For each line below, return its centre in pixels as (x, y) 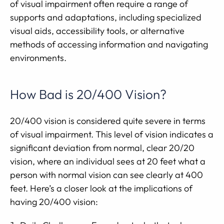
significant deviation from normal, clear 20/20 (102, 148)
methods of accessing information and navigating (109, 44)
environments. (38, 58)
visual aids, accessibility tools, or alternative (97, 31)
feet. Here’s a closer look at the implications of (101, 188)
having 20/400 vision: (54, 202)
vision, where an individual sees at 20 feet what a (108, 161)
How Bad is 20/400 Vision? (88, 94)
